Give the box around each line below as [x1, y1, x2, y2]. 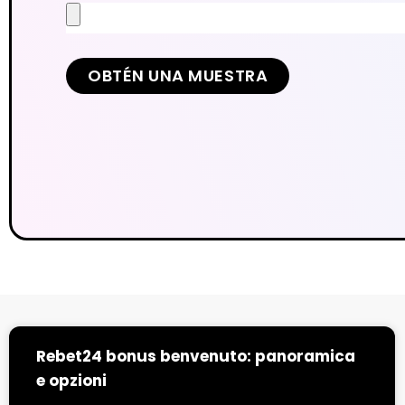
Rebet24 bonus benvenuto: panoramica [36, 345, 355, 368]
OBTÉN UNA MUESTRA [88, 63, 268, 87]
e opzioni [36, 370, 107, 392]
